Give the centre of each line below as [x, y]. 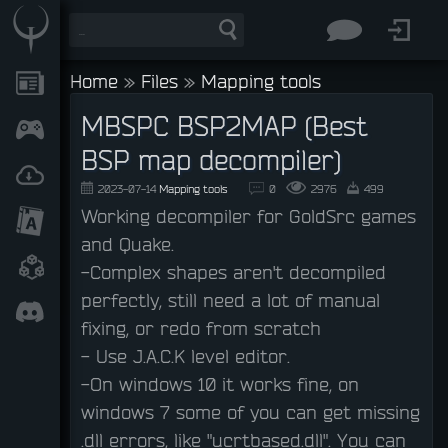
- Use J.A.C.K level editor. [185, 356]
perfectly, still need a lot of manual [230, 300]
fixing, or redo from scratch [201, 328]
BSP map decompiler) [211, 159]
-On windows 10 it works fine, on [220, 384]
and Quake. [127, 244]
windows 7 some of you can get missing [250, 412]
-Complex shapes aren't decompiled [233, 272]
